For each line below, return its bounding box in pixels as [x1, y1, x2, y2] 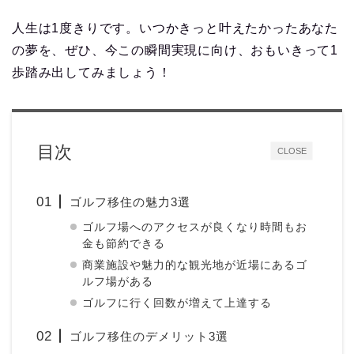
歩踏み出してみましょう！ [12, 65, 171, 79]
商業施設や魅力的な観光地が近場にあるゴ [82, 258, 308, 271]
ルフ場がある [82, 275, 154, 288]
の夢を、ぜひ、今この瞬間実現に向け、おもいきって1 [12, 43, 338, 57]
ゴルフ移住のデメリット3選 [70, 329, 229, 343]
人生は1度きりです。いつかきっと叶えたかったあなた [12, 21, 338, 35]
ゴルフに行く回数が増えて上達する [82, 296, 273, 309]
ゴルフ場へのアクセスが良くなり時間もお [82, 220, 308, 233]
